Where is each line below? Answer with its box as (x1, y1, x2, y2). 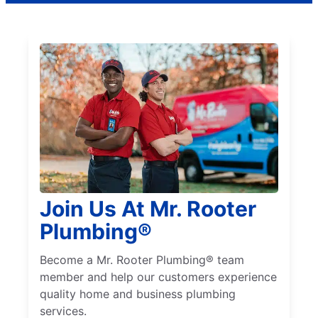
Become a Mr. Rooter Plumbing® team (40, 253, 244, 268)
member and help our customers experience (40, 270, 277, 285)
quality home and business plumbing (40, 287, 236, 302)
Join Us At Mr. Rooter (40, 196, 256, 222)
